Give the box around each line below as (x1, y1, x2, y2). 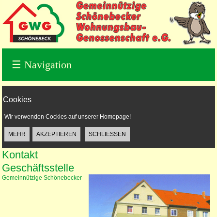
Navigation (21, 59, 72, 71)
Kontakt (1, 149, 38, 161)
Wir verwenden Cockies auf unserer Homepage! (4, 113, 131, 120)
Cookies (2, 95, 31, 104)
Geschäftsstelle (1, 162, 74, 174)
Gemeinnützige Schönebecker (1, 174, 82, 181)
